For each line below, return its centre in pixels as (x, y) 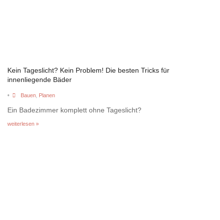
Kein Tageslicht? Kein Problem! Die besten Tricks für (88, 70)
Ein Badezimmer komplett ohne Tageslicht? (74, 110)
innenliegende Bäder (40, 79)
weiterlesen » (23, 124)
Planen (47, 95)
